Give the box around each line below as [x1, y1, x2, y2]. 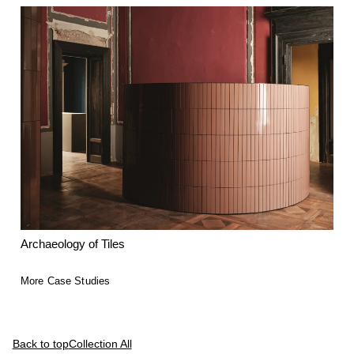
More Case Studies [21, 276, 111, 288]
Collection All [68, 337, 132, 350]
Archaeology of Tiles [21, 237, 126, 250]
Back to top [12, 337, 69, 350]
